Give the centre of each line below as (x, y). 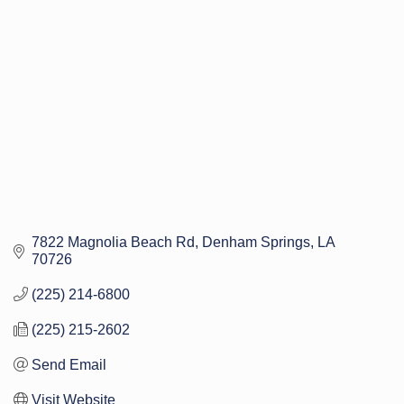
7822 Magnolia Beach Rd (113, 242)
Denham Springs (256, 242)
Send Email (69, 364)
